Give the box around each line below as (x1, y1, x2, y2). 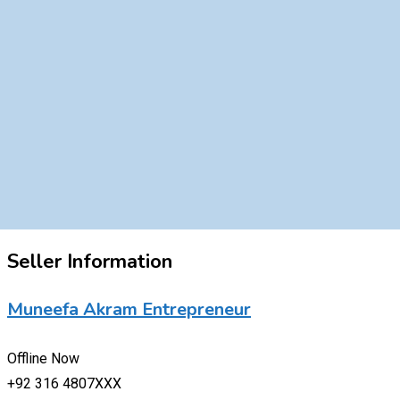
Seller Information (7, 247, 172, 275)
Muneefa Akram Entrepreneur (7, 297, 251, 322)
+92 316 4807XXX (7, 374, 121, 392)
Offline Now (7, 349, 79, 367)
